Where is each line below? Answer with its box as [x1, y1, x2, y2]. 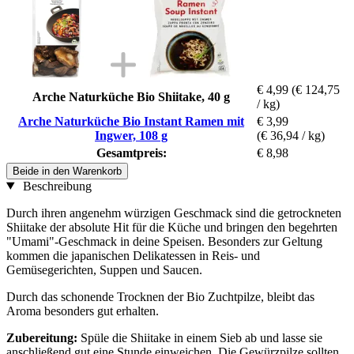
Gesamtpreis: [96, 145, 167, 160]
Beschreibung [19, 179, 92, 193]
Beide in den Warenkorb [13, 164, 122, 177]
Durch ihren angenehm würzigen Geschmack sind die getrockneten [6, 205, 341, 220]
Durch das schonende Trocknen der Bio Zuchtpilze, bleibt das [6, 289, 314, 303]
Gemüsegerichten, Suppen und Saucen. [6, 262, 202, 277]
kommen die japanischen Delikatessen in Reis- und [6, 248, 260, 262]
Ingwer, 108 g [95, 128, 168, 142]
